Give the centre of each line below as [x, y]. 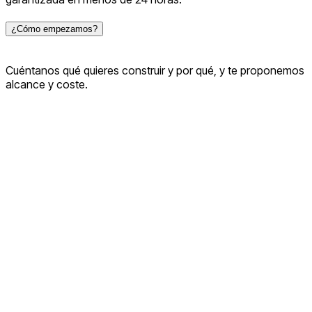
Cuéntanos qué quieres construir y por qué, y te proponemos [155, 70]
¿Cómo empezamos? [54, 29]
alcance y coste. [47, 84]
